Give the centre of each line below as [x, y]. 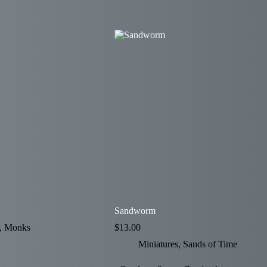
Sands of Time [210, 244]
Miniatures [158, 244]
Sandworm [135, 211]
